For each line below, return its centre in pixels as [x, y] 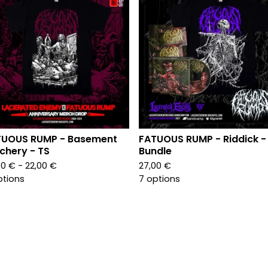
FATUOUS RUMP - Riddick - [202, 139]
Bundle [155, 151]
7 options [159, 179]
